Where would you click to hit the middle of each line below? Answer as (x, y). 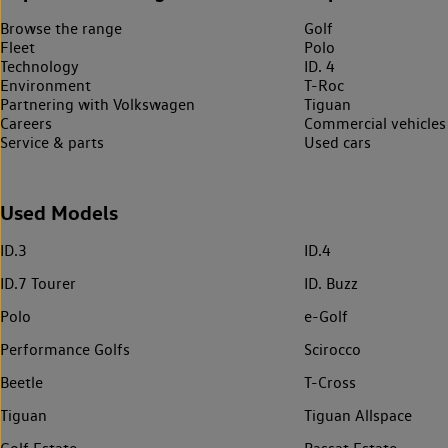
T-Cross (330, 382)
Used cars (337, 142)
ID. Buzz (331, 283)
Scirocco (332, 349)
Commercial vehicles (375, 123)
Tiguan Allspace (358, 415)
